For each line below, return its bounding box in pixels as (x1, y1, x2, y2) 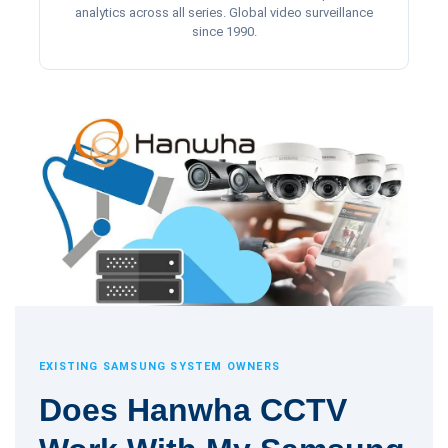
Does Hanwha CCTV (39, 391, 347, 428)
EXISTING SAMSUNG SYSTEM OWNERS (39, 359, 281, 373)
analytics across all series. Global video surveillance (75, 5, 373, 20)
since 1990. (191, 24, 257, 39)
